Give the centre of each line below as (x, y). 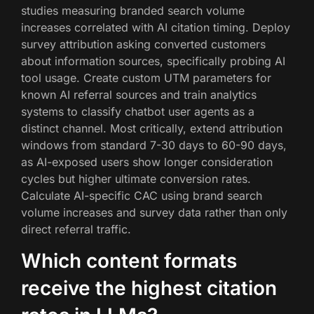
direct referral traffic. (76, 229)
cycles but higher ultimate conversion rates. (136, 178)
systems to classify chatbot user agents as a (138, 111)
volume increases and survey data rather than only (154, 212)
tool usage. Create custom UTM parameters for (146, 77)
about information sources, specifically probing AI (153, 61)
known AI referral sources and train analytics (139, 94)
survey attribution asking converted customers (143, 44)
